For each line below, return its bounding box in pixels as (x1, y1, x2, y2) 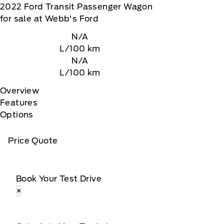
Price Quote (8, 136, 58, 145)
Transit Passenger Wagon (45, 2, 153, 11)
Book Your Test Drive (16, 174, 101, 183)
